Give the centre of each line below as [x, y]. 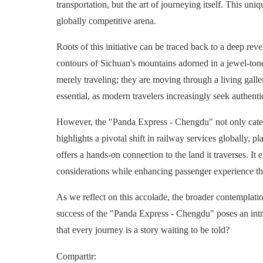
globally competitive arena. [106, 21]
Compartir [75, 256]
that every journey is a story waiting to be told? [143, 230]
